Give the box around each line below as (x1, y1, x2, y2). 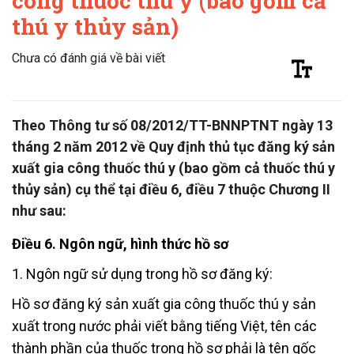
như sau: (12, 201, 66, 219)
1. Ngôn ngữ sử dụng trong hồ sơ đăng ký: (12, 265, 273, 282)
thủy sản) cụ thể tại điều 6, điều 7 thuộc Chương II (12, 180, 330, 198)
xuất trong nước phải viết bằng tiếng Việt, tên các (12, 317, 317, 334)
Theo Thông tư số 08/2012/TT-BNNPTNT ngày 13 (12, 116, 333, 134)
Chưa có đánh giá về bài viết (12, 50, 165, 66)
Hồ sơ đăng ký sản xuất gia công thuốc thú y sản (12, 295, 316, 312)
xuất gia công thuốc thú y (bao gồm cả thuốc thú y (12, 159, 335, 176)
